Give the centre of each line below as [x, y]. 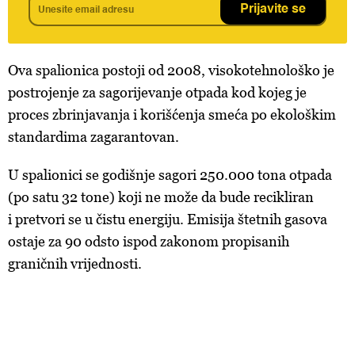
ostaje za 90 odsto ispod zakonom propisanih [149, 241]
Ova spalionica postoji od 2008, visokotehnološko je [171, 70]
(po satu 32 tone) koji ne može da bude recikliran [161, 197]
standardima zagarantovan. [94, 137]
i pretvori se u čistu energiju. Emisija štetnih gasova [168, 219]
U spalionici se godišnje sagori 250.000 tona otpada [170, 175]
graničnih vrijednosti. [75, 263]
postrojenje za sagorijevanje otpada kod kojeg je [157, 92]
